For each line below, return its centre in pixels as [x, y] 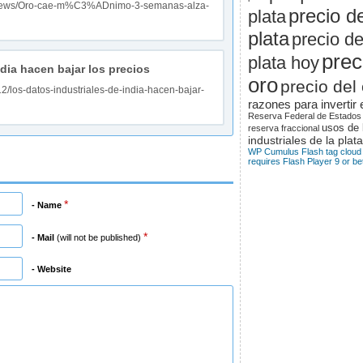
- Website [51, 269]
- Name [46, 205]
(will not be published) [98, 237]
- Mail [43, 237]
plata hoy [283, 63]
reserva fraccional [283, 128]
